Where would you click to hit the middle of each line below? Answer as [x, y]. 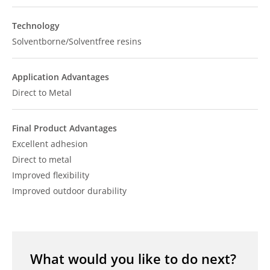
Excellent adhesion [50, 144]
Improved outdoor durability [69, 191]
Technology [36, 26]
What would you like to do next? [133, 259]
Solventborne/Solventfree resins [77, 41]
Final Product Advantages [64, 128]
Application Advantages [61, 77]
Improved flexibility [51, 175]
